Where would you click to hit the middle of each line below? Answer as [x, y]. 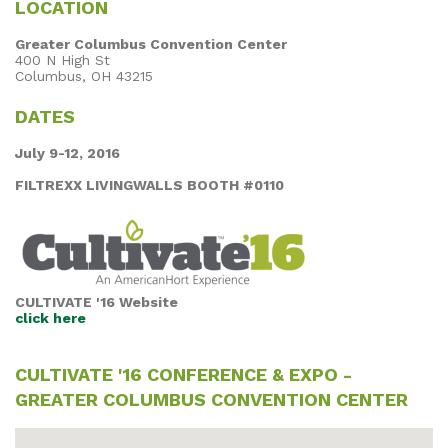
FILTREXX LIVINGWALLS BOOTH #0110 [149, 184]
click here [50, 317]
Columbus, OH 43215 [84, 75]
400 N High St [62, 59]
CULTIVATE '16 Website [96, 301]
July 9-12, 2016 [67, 152]
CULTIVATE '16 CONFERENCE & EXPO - [183, 374]
